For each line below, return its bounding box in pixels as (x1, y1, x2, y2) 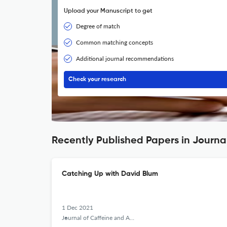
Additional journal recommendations (76, 55, 174, 62)
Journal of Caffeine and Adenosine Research (62, 214, 130, 221)
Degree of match (76, 22, 120, 30)
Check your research (68, 77, 126, 83)
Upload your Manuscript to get (64, 8, 153, 14)
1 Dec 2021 (62, 204, 93, 211)
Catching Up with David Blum (62, 170, 158, 177)
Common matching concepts (76, 39, 153, 46)
